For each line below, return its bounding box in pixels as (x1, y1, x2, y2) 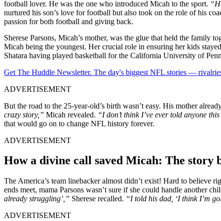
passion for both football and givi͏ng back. (4, 17, 133, 26)
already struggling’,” (4, 194, 70, 203)
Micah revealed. (44, 110, 98, 119)
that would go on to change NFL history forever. (4, 119, 154, 128)
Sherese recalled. (70, 194, 126, 203)
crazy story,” (4, 110, 44, 119)
